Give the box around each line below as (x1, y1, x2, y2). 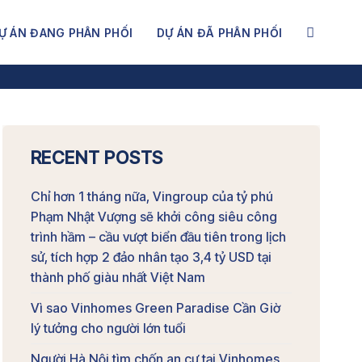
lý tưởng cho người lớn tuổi (30, 320, 186, 336)
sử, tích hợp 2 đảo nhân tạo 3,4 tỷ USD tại (30, 249, 271, 265)
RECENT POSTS (30, 147, 164, 168)
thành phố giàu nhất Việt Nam (30, 269, 205, 285)
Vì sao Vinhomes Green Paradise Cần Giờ (30, 300, 280, 316)
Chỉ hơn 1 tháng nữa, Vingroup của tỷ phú (30, 188, 273, 204)
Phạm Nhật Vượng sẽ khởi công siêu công (30, 208, 277, 225)
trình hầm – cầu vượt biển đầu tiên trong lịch (30, 229, 286, 245)
